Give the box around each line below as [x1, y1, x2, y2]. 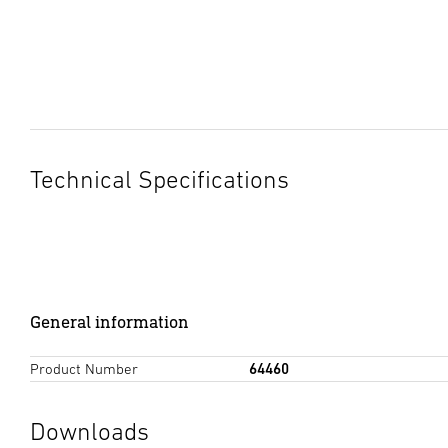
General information [30, 311, 189, 332]
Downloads [30, 417, 149, 445]
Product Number [30, 360, 138, 377]
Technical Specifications [30, 165, 289, 193]
